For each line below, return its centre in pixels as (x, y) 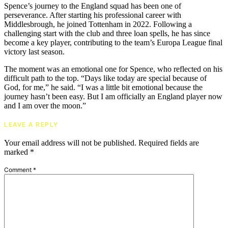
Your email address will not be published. (70, 143)
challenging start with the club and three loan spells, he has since (107, 34)
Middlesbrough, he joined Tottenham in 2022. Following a (98, 24)
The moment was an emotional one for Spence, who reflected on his (113, 69)
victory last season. (34, 52)
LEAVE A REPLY (31, 125)
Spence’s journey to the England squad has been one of (93, 6)
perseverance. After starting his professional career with (93, 15)
